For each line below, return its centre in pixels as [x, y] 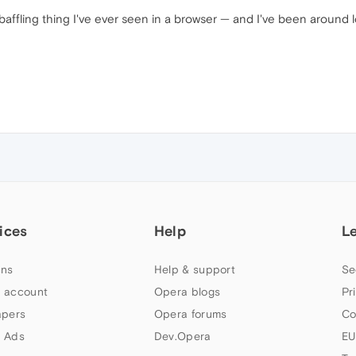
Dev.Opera [182, 336]
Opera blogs [187, 292]
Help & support [195, 269]
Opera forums [190, 314]
